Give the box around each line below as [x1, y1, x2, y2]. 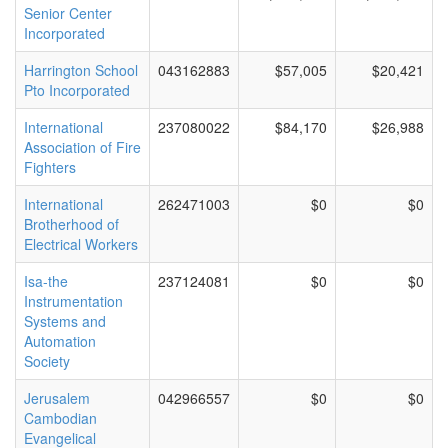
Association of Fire [24, 137, 141, 157]
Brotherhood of [24, 214, 119, 234]
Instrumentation [24, 291, 123, 311]
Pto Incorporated [24, 80, 130, 100]
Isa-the [24, 271, 68, 291]
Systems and [24, 311, 106, 331]
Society [24, 351, 70, 371]
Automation [24, 331, 96, 351]
